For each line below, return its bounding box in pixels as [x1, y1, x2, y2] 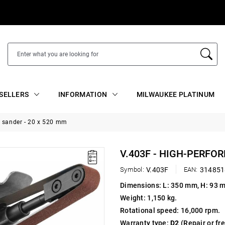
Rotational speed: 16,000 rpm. [120, 206, 220, 215]
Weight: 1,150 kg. [120, 194, 177, 202]
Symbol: [120, 166, 144, 174]
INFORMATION [58, 90, 107, 98]
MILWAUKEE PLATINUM [136, 90, 215, 98]
